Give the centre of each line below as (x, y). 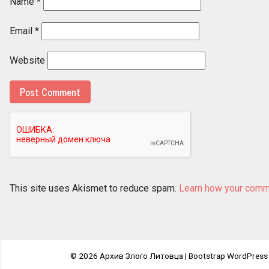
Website (27, 60)
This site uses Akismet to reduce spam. (94, 188)
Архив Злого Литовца (141, 256)
